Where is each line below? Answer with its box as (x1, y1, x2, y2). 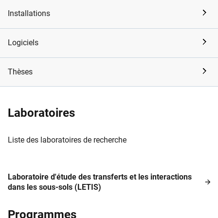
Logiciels (8, 38, 38, 48)
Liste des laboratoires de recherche (8, 135, 127, 145)
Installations (8, 9, 50, 18)
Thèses (8, 67, 33, 77)
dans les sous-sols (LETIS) (8, 182, 101, 192)
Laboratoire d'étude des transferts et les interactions (8, 172, 192, 182)
